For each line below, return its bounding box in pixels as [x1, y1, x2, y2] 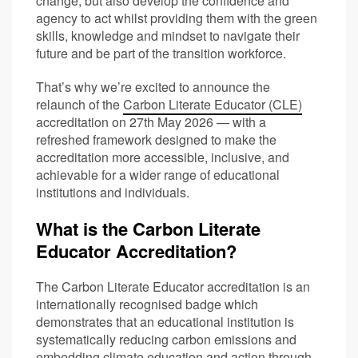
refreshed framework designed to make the [36, 129, 276, 149]
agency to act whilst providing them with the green [36, 8, 317, 27]
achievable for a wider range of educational [36, 165, 280, 184]
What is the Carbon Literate [36, 215, 261, 241]
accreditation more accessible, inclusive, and [36, 147, 289, 166]
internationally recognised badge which [36, 294, 258, 313]
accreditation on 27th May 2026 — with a [36, 112, 266, 131]
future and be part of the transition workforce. [36, 43, 286, 62]
